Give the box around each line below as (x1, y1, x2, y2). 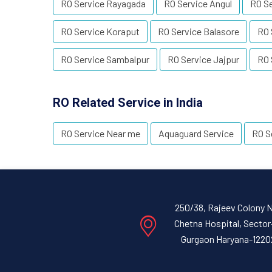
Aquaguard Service (158, 127, 234, 139)
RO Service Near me (61, 127, 140, 139)
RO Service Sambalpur (61, 53, 149, 65)
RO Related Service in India (53, 95, 203, 110)
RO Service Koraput (61, 25, 140, 37)
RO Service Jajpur (168, 53, 239, 65)
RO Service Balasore (158, 25, 239, 37)
